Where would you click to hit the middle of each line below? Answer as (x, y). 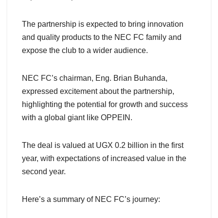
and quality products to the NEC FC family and (102, 37)
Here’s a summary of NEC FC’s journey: (91, 200)
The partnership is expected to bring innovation (103, 24)
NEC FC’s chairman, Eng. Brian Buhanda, (95, 78)
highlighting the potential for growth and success (105, 105)
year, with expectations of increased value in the (104, 159)
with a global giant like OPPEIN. (77, 118)
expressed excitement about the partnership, (98, 91)
